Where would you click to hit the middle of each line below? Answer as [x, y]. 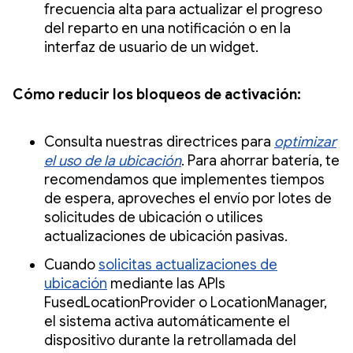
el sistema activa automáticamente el [167, 321]
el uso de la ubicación [113, 160]
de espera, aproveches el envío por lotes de [188, 198]
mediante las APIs [166, 283]
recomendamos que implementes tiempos [184, 179]
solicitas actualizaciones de [188, 264]
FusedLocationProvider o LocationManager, [186, 302]
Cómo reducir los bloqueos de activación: [157, 94]
